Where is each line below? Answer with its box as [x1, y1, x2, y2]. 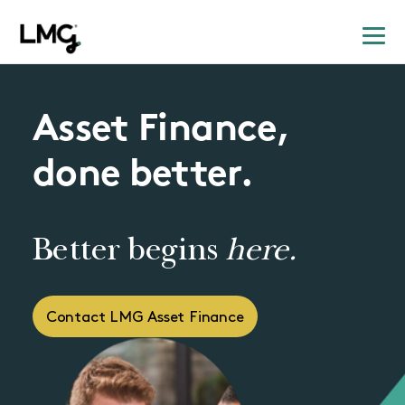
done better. [32, 155, 254, 195]
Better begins [32, 237, 225, 270]
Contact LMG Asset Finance [45, 309, 244, 325]
